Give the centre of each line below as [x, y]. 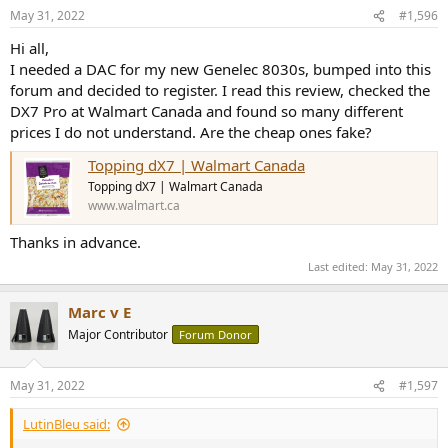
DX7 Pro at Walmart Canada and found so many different [206, 111]
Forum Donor [215, 334]
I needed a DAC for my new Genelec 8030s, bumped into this [220, 69]
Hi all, [29, 48]
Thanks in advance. [75, 242]
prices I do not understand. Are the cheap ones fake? [191, 132]
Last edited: [339, 266]
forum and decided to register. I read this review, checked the [220, 90]
